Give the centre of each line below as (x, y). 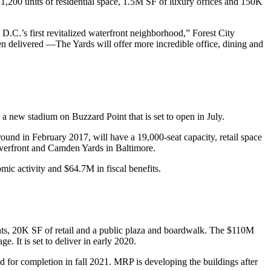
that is (140, 116)
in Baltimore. (129, 148)
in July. (210, 116)
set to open (174, 116)
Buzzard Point (99, 116)
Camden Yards (76, 148)
